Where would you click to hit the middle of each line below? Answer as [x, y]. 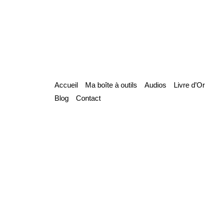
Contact [88, 98]
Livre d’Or [189, 85]
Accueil [66, 85]
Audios [155, 85]
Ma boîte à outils [111, 85]
